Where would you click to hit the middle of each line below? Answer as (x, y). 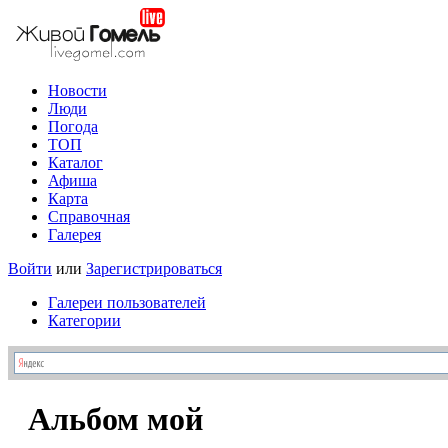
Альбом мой (115, 419)
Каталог (75, 162)
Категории (84, 320)
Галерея (74, 234)
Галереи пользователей (127, 302)
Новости (77, 90)
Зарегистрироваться (154, 268)
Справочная (89, 216)
